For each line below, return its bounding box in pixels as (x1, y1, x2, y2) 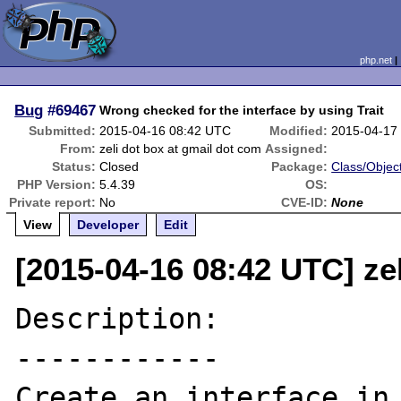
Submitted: (29, 124, 97, 138)
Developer (77, 218, 140, 232)
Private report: (9, 195, 97, 209)
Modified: (269, 124, 328, 138)
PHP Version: (17, 177, 97, 192)
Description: (15, 303, 220, 335)
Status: (52, 159, 97, 174)
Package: (271, 159, 328, 174)
